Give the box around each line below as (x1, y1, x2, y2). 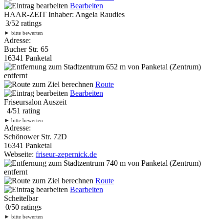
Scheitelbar (4, 194, 38, 202)
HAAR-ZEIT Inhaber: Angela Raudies (4, 10, 125, 19)
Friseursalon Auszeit (4, 97, 66, 106)
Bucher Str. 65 (4, 44, 48, 53)
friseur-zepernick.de (36, 150, 97, 158)
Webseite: (4, 150, 36, 158)
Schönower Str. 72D (4, 132, 67, 141)
